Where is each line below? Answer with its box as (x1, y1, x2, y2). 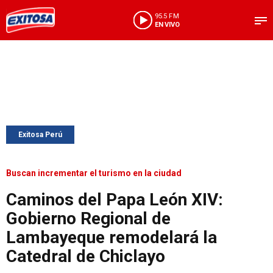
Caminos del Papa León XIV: (6, 190, 223, 210)
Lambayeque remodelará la (6, 227, 217, 247)
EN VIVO (154, 20, 180, 29)
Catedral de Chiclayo (6, 246, 165, 266)
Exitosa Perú (18, 130, 62, 139)
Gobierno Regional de (6, 208, 171, 229)
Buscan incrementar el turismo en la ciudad (6, 168, 182, 178)
